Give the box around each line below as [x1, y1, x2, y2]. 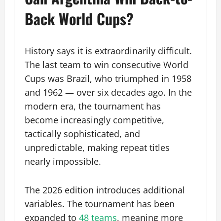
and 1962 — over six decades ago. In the [25, 86, 192, 99]
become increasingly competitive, [25, 114, 164, 126]
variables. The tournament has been [25, 198, 175, 210]
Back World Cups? [25, 7, 133, 30]
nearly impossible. [25, 155, 101, 168]
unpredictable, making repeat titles [25, 142, 170, 154]
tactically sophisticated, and [25, 128, 140, 140]
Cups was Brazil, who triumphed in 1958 [25, 73, 191, 85]
